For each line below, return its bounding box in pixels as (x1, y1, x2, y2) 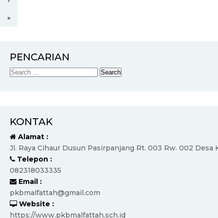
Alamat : (16, 132, 48, 141)
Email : (17, 177, 42, 186)
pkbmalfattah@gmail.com (10, 188, 100, 197)
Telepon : (15, 155, 52, 163)
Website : (17, 200, 54, 208)
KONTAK (10, 116, 53, 127)
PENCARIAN (10, 51, 70, 63)
